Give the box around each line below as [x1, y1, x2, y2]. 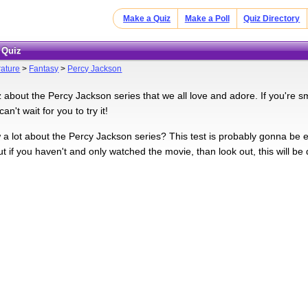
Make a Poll [184, 14, 230, 23]
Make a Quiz [123, 14, 171, 23]
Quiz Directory [243, 14, 300, 23]
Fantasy [29, 63, 59, 74]
